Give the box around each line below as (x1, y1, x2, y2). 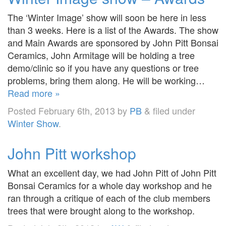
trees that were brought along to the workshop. (8, 203, 195, 217)
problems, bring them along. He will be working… (8, 73, 205, 87)
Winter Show (8, 116, 59, 130)
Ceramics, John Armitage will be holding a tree (8, 48, 195, 62)
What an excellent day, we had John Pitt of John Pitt (8, 165, 216, 179)
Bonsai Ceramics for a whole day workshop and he (8, 178, 212, 192)
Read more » (8, 86, 60, 99)
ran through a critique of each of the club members (8, 191, 210, 204)
